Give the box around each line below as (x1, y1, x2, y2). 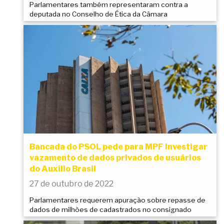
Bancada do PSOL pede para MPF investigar (29, 141, 207, 151)
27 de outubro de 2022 (29, 178, 113, 188)
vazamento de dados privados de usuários (29, 152, 201, 162)
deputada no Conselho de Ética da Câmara (29, 9, 167, 18)
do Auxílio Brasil (29, 163, 96, 173)
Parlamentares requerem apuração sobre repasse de (29, 195, 205, 204)
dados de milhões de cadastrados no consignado (29, 205, 191, 213)
